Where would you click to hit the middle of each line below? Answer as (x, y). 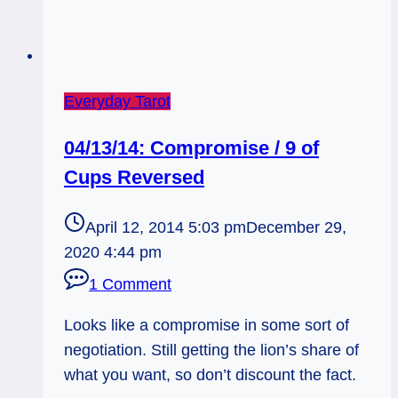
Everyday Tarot (117, 101)
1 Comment (130, 285)
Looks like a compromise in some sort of (207, 326)
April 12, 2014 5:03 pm (166, 228)
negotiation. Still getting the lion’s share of (211, 350)
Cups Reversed (134, 177)
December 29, (296, 228)
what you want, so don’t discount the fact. (210, 375)
